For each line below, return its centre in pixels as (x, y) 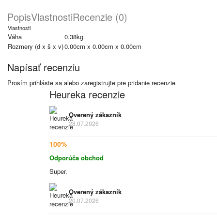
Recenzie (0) (100, 17)
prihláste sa (46, 83)
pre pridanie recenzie (145, 83)
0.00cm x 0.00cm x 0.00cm (103, 46)
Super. (58, 171)
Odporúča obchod (77, 158)
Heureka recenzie (87, 94)
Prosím (18, 83)
